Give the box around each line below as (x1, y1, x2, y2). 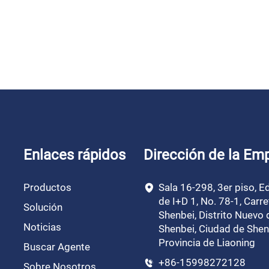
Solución (23, 201, 62, 213)
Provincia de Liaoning (159, 236, 255, 249)
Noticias (23, 220, 61, 233)
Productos (23, 181, 71, 193)
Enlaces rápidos (23, 146, 125, 163)
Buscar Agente (23, 240, 90, 253)
